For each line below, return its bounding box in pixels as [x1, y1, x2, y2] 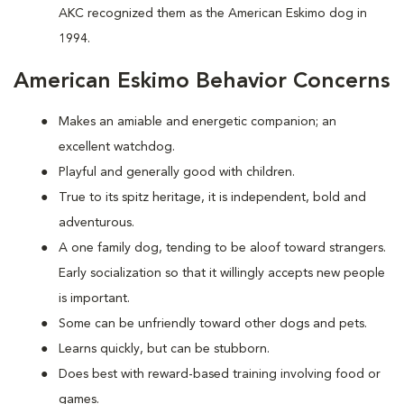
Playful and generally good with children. [59, 166, 295, 179]
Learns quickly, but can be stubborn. [59, 343, 270, 355]
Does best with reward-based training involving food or [59, 368, 381, 381]
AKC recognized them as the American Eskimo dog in [59, 7, 367, 20]
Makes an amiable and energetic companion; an [59, 115, 336, 128]
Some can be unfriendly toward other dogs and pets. [59, 317, 367, 330]
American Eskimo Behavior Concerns [14, 71, 390, 93]
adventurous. [59, 216, 134, 229]
